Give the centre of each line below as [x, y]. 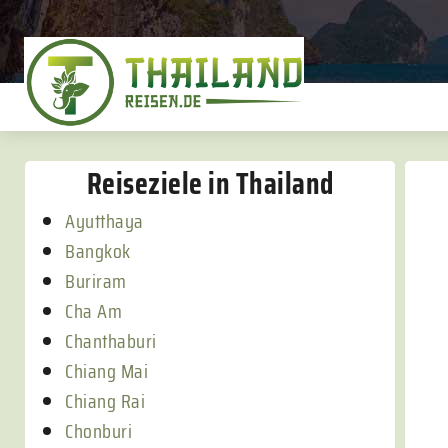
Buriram [96, 281]
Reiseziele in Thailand [210, 183]
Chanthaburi [111, 341]
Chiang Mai [106, 371]
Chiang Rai [105, 401]
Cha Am [93, 311]
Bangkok [98, 251]
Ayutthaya [104, 221]
